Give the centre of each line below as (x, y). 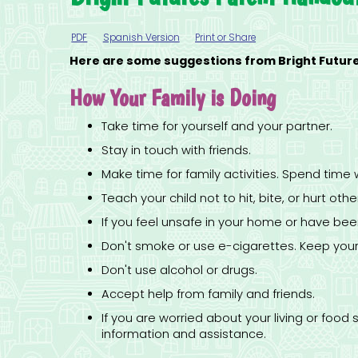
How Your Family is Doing (173, 97)
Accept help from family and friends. (208, 294)
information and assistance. (184, 334)
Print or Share (226, 38)
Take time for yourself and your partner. (217, 127)
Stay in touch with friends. (176, 151)
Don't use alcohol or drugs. (179, 270)
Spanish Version (141, 38)
